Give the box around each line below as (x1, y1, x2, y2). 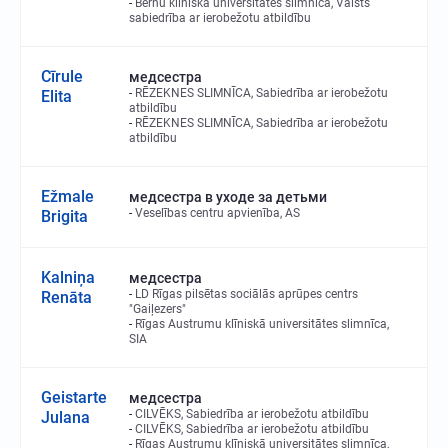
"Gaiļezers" (129, 302, 186, 316)
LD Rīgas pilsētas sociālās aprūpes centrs (135, 287, 358, 301)
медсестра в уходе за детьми (129, 189, 327, 205)
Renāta (41, 288, 92, 307)
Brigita (41, 207, 88, 226)
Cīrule (41, 67, 83, 86)
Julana (41, 408, 90, 427)
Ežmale (41, 187, 94, 206)
